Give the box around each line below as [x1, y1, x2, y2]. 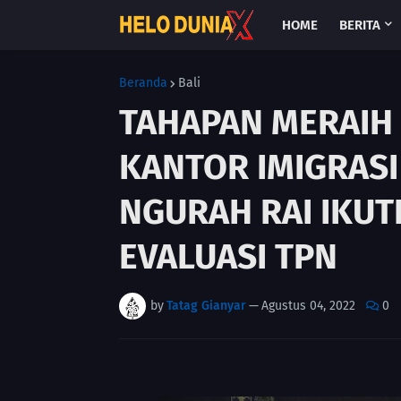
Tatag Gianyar [166, 298, 246, 313]
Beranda [119, 75, 167, 90]
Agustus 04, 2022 [261, 298, 355, 313]
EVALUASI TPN [119, 236, 337, 277]
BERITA [339, 17, 380, 33]
